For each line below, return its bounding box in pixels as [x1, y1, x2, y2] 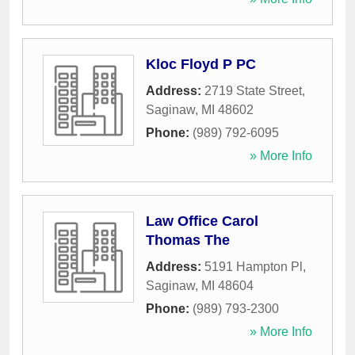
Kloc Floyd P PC [146, 56, 256, 73]
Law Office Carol [146, 213, 258, 230]
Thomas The [146, 232, 230, 249]
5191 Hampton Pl [204, 260, 303, 274]
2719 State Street [204, 84, 302, 98]
